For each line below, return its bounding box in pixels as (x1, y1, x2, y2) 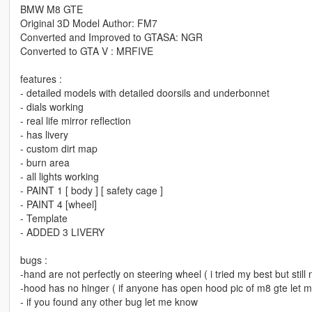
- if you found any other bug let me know (19, 295, 198, 309)
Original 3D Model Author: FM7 (19, 16, 157, 31)
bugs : (19, 253, 47, 267)
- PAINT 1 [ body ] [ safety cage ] (19, 183, 163, 198)
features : (19, 72, 62, 86)
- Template (19, 211, 68, 226)
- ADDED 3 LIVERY (19, 225, 104, 240)
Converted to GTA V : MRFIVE (19, 44, 153, 58)
